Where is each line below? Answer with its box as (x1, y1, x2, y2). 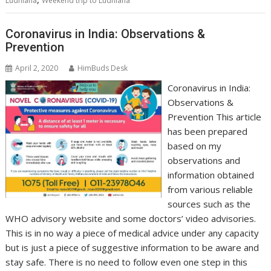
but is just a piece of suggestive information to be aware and (5, 241, 260, 253)
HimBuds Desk (77, 62, 128, 73)
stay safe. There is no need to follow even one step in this (5, 255, 248, 268)
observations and (167, 154, 240, 166)
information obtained (167, 168, 254, 181)
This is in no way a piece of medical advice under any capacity (5, 226, 260, 239)
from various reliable (167, 183, 253, 195)
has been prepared (167, 125, 247, 137)
